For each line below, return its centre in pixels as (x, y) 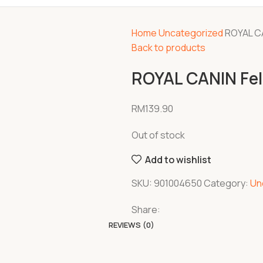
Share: (146, 210)
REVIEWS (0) (131, 225)
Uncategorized (192, 33)
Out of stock (158, 135)
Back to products (168, 48)
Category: (226, 183)
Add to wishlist (178, 159)
